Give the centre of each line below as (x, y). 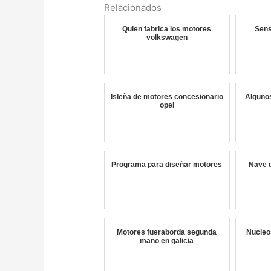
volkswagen (167, 38)
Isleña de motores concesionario (167, 97)
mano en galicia (167, 241)
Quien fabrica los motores (167, 29)
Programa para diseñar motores (167, 165)
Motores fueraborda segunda (167, 233)
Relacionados (133, 8)
